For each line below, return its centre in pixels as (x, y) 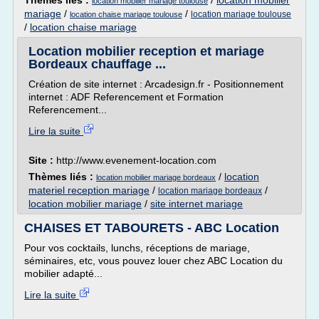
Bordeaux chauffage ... (97, 64)
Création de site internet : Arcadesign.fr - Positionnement (156, 84)
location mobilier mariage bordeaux (156, 177)
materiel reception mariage (89, 190)
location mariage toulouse (241, 14)
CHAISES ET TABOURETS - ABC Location (152, 228)
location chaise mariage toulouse (126, 14)
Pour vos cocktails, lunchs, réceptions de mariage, (137, 248)
